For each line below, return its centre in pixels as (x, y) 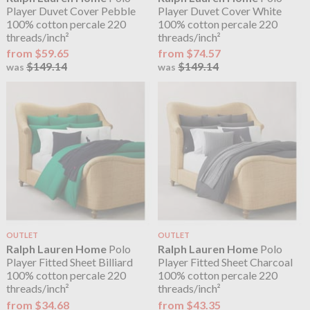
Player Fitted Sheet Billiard (69, 262)
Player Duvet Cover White (220, 11)
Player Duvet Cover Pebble (71, 11)
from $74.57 (190, 53)
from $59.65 (37, 53)
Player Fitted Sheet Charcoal (226, 262)
